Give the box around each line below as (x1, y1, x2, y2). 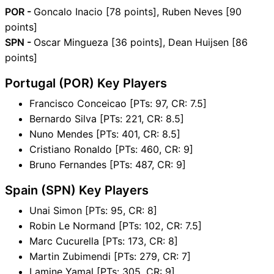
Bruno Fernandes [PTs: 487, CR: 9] (29, 158, 186, 171)
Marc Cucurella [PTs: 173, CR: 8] (29, 234, 178, 247)
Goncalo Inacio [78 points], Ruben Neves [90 (34, 5, 242, 18)
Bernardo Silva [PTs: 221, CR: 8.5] (29, 112, 184, 125)
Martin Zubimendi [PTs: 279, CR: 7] (29, 250, 191, 262)
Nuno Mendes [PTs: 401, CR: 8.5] (29, 127, 180, 140)
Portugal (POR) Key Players (5, 75, 167, 91)
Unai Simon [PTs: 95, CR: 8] (29, 204, 157, 217)
